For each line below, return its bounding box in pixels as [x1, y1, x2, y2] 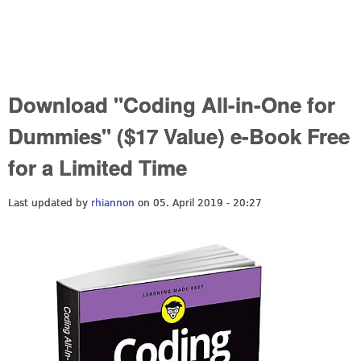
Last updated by [8, 197, 91, 209]
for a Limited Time [8, 152, 187, 182]
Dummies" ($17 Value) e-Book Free [8, 121, 350, 151]
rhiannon [91, 197, 135, 209]
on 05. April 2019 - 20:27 [135, 197, 262, 209]
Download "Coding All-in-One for [8, 89, 335, 119]
